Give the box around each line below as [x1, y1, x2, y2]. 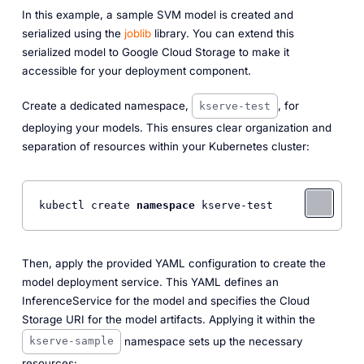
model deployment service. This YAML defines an [21, 275, 279, 288]
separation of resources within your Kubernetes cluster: [21, 140, 310, 154]
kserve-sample [28, 335, 114, 348]
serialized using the [21, 27, 124, 41]
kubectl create [38, 198, 136, 211]
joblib [123, 27, 151, 41]
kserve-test [198, 99, 271, 112]
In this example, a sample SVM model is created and [21, 8, 293, 22]
